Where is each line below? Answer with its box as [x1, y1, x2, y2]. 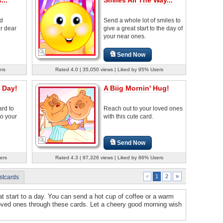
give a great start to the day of [104, 24, 183, 32]
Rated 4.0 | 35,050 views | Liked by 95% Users [55, 66, 163, 72]
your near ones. [104, 32, 146, 40]
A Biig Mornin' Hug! [104, 84, 169, 92]
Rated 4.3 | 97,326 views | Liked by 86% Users [55, 154, 163, 160]
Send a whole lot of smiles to [104, 16, 181, 24]
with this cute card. [104, 112, 153, 120]
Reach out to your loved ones [104, 105, 183, 112]
